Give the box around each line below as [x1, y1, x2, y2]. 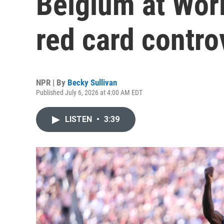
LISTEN [65, 114, 94, 124]
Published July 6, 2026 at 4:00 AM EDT [36, 88, 142, 96]
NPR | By [36, 77, 67, 87]
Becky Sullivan [67, 77, 117, 87]
